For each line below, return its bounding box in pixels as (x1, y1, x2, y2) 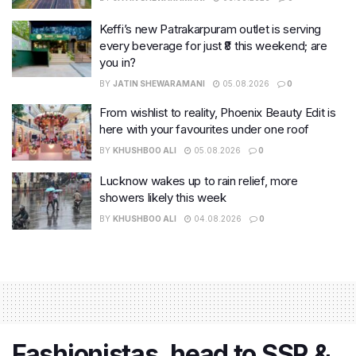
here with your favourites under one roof (99, 121, 309, 137)
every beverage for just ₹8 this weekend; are (99, 37, 327, 53)
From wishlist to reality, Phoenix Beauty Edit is (99, 104, 336, 120)
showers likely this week (99, 190, 226, 206)
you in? (99, 54, 136, 70)
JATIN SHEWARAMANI (113, 78, 205, 88)
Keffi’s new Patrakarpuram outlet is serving (99, 21, 322, 37)
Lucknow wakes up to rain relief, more (99, 173, 298, 189)
